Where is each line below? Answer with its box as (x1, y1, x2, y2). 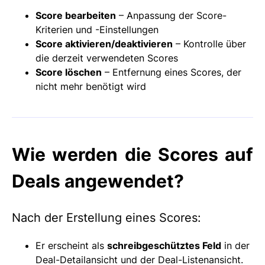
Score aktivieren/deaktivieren (35, 37, 173, 50)
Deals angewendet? (12, 170, 184, 192)
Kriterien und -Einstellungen (35, 23, 159, 35)
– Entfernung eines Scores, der (102, 66, 241, 78)
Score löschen (35, 66, 102, 78)
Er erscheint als (35, 240, 107, 252)
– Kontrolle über (173, 37, 246, 50)
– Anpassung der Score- (116, 9, 227, 21)
